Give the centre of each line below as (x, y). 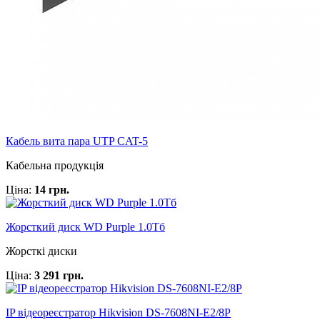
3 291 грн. (59, 275)
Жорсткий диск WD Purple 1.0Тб (85, 226)
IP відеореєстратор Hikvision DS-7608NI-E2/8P (118, 312)
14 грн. (52, 189)
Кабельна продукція (55, 165)
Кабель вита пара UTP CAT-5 (77, 141)
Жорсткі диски (41, 251)
